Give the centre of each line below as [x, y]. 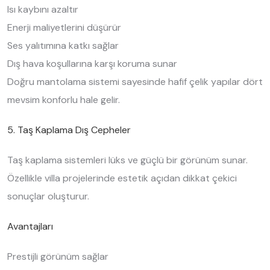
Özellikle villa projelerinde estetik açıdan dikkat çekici [122, 178]
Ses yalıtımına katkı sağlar [63, 46]
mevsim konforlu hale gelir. [64, 100]
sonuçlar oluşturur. [48, 196]
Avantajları [30, 226]
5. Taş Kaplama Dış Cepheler [69, 130]
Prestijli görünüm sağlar [58, 256]
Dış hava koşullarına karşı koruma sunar [92, 64]
